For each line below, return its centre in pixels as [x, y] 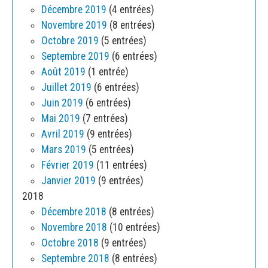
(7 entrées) [104, 119]
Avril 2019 [63, 134]
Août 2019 [63, 72]
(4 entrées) [130, 10]
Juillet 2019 [66, 88]
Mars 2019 [64, 150]
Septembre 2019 [75, 57]
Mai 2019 [61, 119]
